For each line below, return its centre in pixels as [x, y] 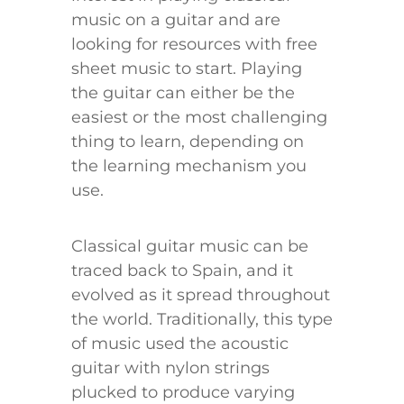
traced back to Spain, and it [182, 270]
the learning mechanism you [189, 165]
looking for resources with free [194, 44]
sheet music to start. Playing [187, 68]
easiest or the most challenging [199, 117]
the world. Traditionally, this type [202, 319]
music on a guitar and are [176, 19]
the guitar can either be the [183, 92]
